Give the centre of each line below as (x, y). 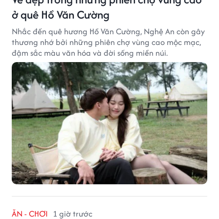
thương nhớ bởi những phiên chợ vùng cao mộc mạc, (106, 42)
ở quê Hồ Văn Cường (61, 15)
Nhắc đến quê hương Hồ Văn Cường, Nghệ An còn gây (108, 32)
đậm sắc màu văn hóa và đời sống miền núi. (90, 53)
